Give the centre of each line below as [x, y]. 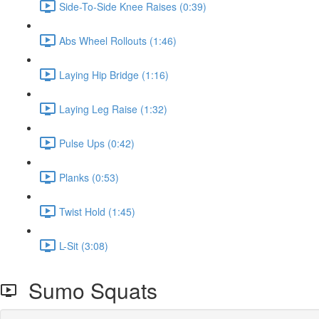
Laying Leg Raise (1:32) [113, 109]
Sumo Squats [87, 290]
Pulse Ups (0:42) [97, 143]
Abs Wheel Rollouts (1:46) [118, 40]
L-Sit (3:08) [84, 245]
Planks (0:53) [89, 177]
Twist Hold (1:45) [97, 211]
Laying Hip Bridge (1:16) [114, 74]
